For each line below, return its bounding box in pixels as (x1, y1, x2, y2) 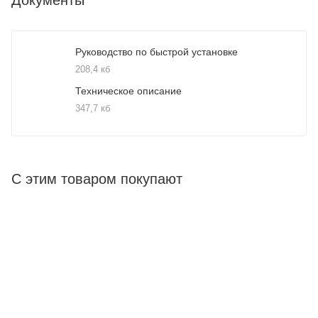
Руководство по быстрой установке (75, 45, 238, 57)
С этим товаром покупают (11, 170, 182, 187)
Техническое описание (75, 84, 182, 97)
